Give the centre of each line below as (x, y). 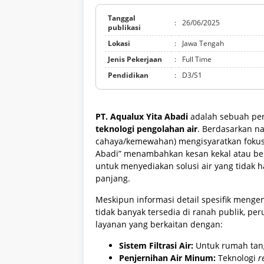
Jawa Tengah (203, 44)
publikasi (124, 28)
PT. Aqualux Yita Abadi (142, 117)
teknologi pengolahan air (146, 129)
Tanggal (122, 18)
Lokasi (119, 44)
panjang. (113, 179)
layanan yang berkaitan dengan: (159, 225)
